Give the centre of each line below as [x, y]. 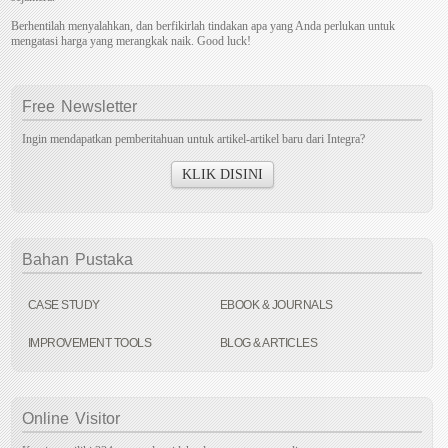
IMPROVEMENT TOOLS [89, 343]
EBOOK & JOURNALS [276, 305]
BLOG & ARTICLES [268, 343]
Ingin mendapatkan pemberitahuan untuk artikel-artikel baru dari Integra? [194, 139]
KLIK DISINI [222, 175]
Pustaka [101, 260]
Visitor [95, 419]
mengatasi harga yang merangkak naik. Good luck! [131, 41]
